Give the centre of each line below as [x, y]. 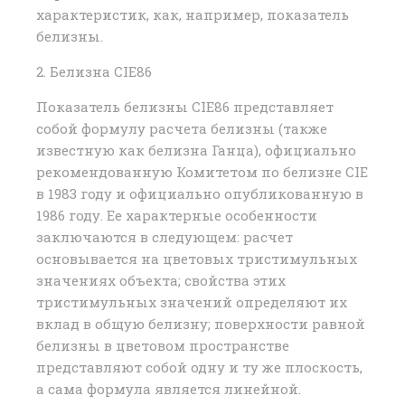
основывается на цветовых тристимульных [197, 259]
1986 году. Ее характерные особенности [177, 216]
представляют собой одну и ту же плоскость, [199, 367]
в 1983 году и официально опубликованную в [200, 194]
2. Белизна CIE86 [94, 72]
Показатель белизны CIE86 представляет [185, 107]
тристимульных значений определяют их [192, 302]
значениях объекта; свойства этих [161, 281]
